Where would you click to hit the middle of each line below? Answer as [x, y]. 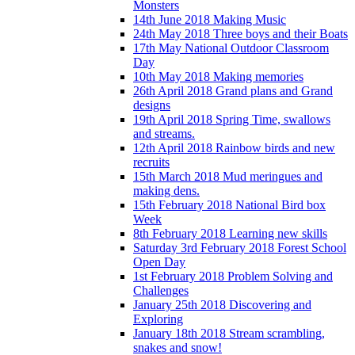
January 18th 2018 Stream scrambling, [229, 334]
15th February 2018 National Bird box [229, 205]
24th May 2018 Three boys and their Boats [240, 34]
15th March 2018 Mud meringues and [228, 177]
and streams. [164, 134]
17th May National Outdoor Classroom [231, 48]
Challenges [161, 291]
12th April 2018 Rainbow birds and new [234, 148]
